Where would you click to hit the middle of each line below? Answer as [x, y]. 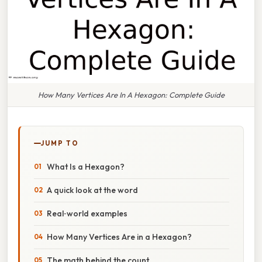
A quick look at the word [92, 190]
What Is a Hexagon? [86, 166]
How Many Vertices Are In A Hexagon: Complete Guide [131, 94]
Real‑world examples [87, 213]
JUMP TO [60, 143]
